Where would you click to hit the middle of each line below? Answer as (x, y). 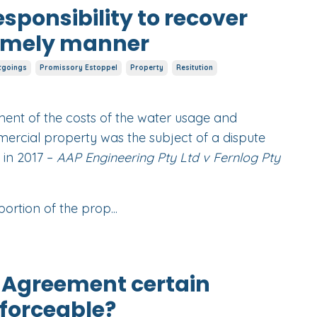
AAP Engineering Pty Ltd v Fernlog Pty (168, 158)
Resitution (194, 68)
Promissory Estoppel (78, 68)
